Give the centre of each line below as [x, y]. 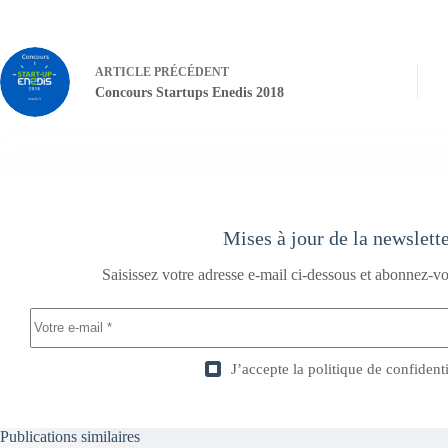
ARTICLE [123, 72]
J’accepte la [269, 368]
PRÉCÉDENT [190, 72]
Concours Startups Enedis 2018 [189, 93]
